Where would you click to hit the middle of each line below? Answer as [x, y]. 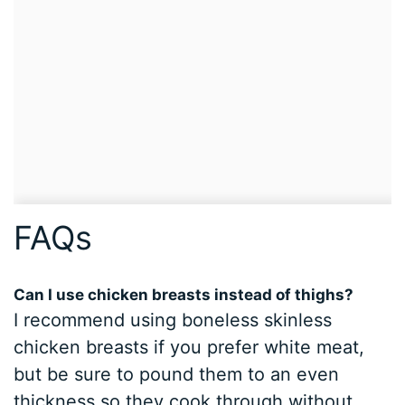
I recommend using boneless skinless [173, 320]
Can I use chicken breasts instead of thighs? [184, 295]
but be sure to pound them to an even [177, 375]
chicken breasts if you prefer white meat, [189, 348]
